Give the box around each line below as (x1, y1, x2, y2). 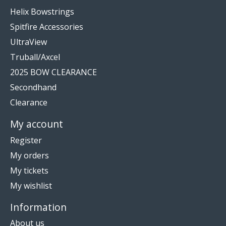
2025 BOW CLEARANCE (10, 67, 97, 78)
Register (10, 134, 42, 146)
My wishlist (10, 180, 52, 191)
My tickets (10, 164, 48, 176)
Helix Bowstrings (10, 6, 74, 17)
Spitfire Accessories (10, 21, 83, 32)
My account (10, 117, 63, 131)
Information (10, 200, 67, 214)
